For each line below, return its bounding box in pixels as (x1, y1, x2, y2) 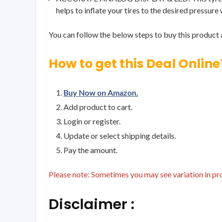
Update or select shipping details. (63, 130, 176, 140)
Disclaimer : (49, 194, 134, 214)
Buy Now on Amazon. (63, 87, 138, 97)
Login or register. (63, 116, 120, 126)
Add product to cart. (63, 102, 132, 111)
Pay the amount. (63, 145, 117, 155)
